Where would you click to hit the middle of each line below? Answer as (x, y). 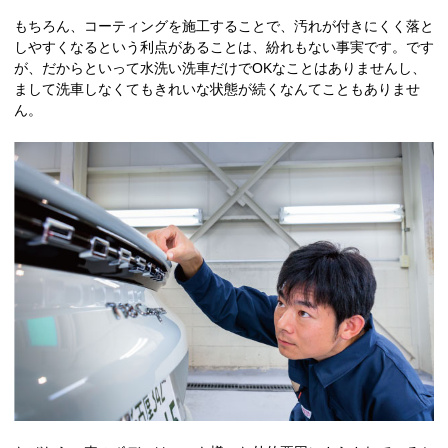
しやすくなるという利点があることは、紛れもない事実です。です (224, 46)
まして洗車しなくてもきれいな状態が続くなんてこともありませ (217, 88)
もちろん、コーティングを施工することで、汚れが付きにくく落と (224, 25)
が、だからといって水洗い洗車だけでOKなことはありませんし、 (220, 67)
